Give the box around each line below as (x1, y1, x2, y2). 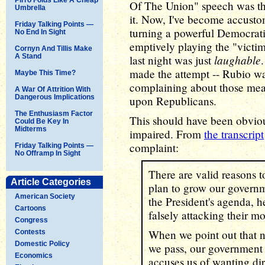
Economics (15, 251, 53, 260)
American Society (15, 192, 75, 201)
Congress (15, 215, 48, 224)
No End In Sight (15, 27, 66, 36)
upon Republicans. (130, 93, 216, 108)
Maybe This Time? (15, 68, 76, 77)
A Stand (15, 51, 41, 60)
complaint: (130, 140, 179, 155)
